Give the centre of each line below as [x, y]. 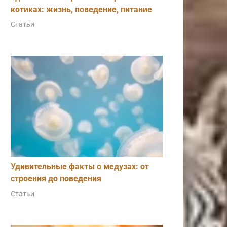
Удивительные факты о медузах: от [80, 166]
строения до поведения [56, 179]
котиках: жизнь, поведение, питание [81, 9]
